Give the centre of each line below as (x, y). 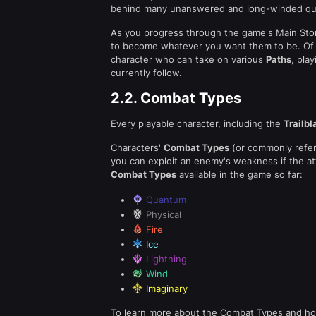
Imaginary (165, 288)
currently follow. (146, 73)
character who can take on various (188, 59)
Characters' (137, 147)
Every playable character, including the (197, 123)
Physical (162, 214)
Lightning (165, 259)
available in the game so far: (239, 174)
